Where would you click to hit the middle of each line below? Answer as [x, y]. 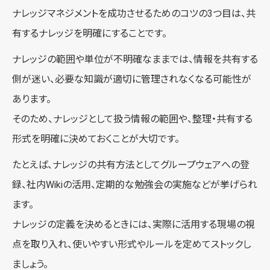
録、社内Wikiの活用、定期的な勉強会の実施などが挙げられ [135, 184]
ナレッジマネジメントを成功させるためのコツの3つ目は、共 [134, 13]
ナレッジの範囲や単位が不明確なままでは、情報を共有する [135, 59]
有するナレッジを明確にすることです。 [89, 33]
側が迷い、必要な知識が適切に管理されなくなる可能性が [132, 79]
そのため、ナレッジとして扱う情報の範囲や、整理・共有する [132, 119]
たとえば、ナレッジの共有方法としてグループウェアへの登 [131, 165]
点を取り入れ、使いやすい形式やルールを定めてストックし [132, 244]
